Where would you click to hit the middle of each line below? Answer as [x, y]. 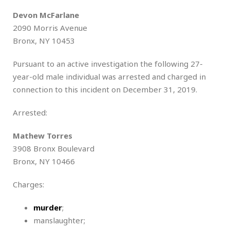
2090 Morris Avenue [50, 27]
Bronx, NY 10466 [44, 161]
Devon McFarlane [46, 15]
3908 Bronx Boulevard [54, 148]
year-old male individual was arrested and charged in [109, 76]
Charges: [28, 184]
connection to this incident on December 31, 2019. [105, 89]
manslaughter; [59, 220]
